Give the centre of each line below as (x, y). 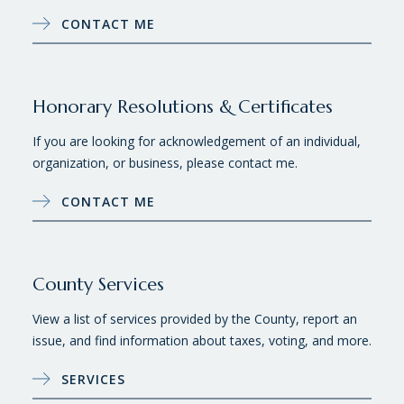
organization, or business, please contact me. (167, 162)
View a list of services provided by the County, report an (195, 318)
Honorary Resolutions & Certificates (183, 106)
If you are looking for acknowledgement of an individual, (197, 141)
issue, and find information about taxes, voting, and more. (202, 340)
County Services (98, 284)
